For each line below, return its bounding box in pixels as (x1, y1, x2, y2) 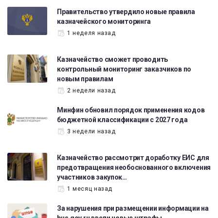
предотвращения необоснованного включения (57, 163, 211, 171)
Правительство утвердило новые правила (57, 8, 195, 16)
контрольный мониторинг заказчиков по (57, 65, 192, 73)
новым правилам (57, 74, 113, 83)
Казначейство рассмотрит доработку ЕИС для (57, 153, 209, 162)
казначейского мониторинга (57, 18, 151, 26)
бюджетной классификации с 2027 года (57, 115, 188, 124)
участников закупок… (57, 173, 127, 181)
